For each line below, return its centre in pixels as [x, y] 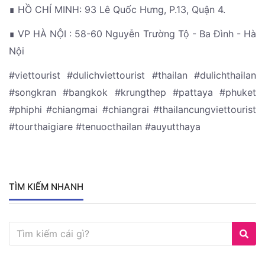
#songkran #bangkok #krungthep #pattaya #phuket [132, 93]
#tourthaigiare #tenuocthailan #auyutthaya [106, 127]
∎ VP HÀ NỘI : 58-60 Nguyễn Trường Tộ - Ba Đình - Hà [132, 34]
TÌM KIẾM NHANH [46, 187]
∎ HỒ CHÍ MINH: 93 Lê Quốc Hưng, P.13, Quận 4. [117, 10]
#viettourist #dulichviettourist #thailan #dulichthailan [132, 75]
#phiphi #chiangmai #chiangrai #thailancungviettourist [132, 110]
